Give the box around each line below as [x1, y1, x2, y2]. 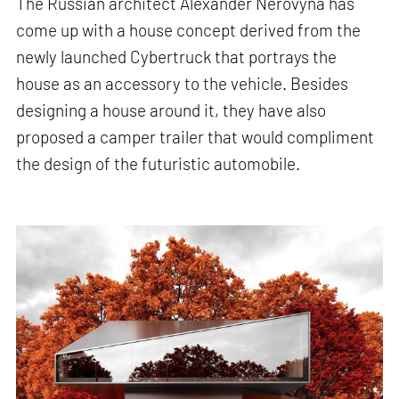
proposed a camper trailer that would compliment [16, 126, 375, 147]
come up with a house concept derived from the [16, 19, 362, 40]
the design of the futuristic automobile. [16, 152, 301, 174]
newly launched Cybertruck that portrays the [16, 45, 338, 67]
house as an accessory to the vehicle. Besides [16, 72, 349, 94]
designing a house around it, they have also [16, 99, 327, 120]
